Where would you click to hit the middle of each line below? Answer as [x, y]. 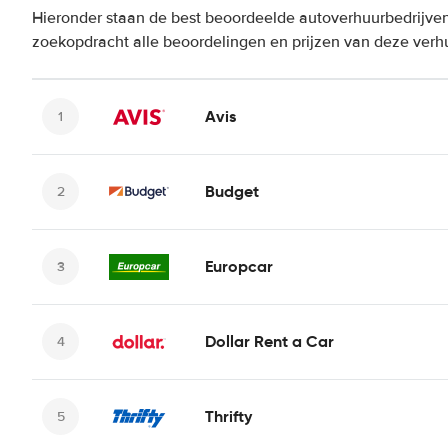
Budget [232, 191]
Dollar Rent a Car [269, 341]
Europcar [239, 266]
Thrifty [228, 416]
